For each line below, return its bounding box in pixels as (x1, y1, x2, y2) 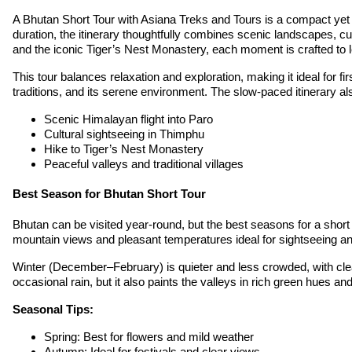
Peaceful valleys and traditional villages (44, 156, 244, 170)
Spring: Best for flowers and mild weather (44, 330, 254, 344)
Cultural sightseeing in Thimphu (44, 126, 204, 141)
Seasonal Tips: (13, 302, 93, 317)
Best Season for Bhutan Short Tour (13, 187, 206, 201)
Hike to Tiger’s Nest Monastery (44, 141, 203, 156)
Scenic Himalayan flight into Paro (44, 112, 213, 126)
